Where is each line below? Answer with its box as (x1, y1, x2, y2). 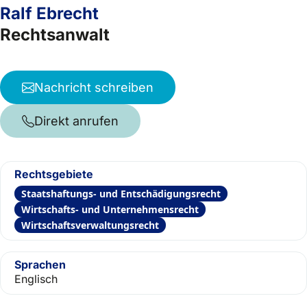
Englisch (14, 272, 58, 286)
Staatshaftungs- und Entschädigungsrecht (21, 187, 221, 200)
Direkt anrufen (34, 114, 119, 128)
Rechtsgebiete (14, 167, 93, 181)
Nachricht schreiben (34, 80, 153, 95)
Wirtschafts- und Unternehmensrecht (21, 203, 199, 216)
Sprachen (14, 258, 66, 271)
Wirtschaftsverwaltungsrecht (21, 219, 159, 232)
